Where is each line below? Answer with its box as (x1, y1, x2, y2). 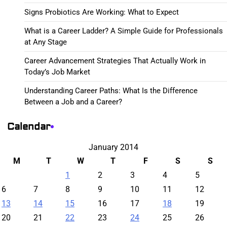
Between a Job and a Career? (24, 97, 122, 106)
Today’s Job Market (24, 67, 90, 77)
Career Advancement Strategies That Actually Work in (24, 56, 206, 65)
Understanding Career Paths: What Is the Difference (24, 86, 198, 95)
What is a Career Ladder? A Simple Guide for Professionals (24, 26, 223, 35)
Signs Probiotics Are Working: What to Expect (24, 7, 179, 17)
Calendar (7, 120, 51, 133)
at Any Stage (24, 37, 67, 47)
